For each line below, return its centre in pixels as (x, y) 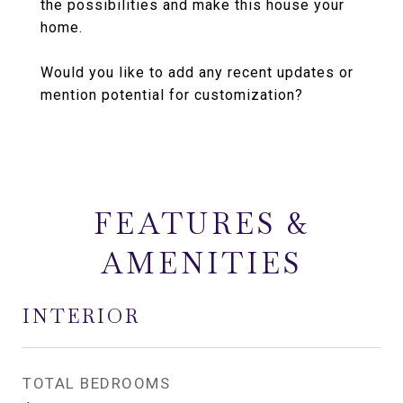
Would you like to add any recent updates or (197, 72)
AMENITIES (201, 263)
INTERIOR (81, 316)
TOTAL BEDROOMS (96, 383)
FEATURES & (201, 224)
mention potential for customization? (172, 95)
